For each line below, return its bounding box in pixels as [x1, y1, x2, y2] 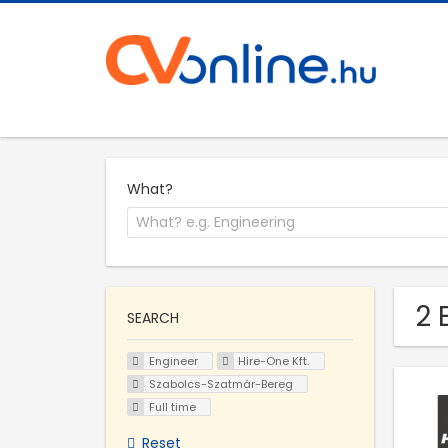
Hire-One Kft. [238, 353, 310, 370]
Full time [148, 398, 196, 415]
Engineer [148, 353, 198, 370]
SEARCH [127, 308, 179, 329]
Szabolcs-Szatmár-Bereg [148, 375, 293, 392]
